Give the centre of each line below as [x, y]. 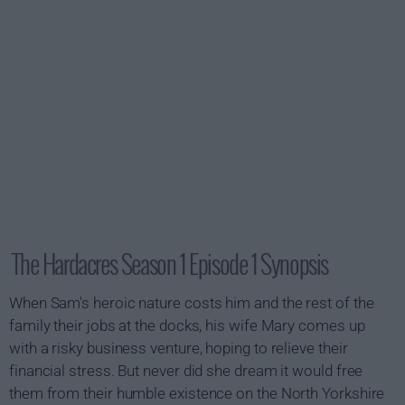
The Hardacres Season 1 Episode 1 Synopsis [170, 264]
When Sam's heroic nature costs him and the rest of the [192, 303]
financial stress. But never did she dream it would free [186, 371]
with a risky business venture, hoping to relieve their [179, 348]
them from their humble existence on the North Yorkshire [197, 393]
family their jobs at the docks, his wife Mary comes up [187, 325]
